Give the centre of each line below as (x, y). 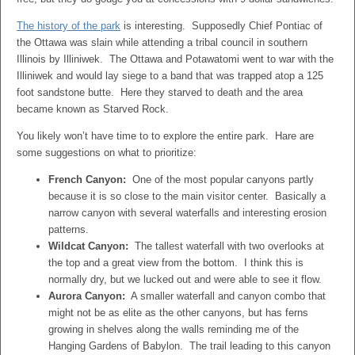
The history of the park (69, 26)
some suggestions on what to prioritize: (107, 153)
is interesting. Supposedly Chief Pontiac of (221, 26)
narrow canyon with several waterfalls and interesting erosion (187, 213)
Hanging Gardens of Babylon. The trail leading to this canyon (189, 346)
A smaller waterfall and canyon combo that (225, 296)
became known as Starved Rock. (93, 109)
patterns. (69, 229)
